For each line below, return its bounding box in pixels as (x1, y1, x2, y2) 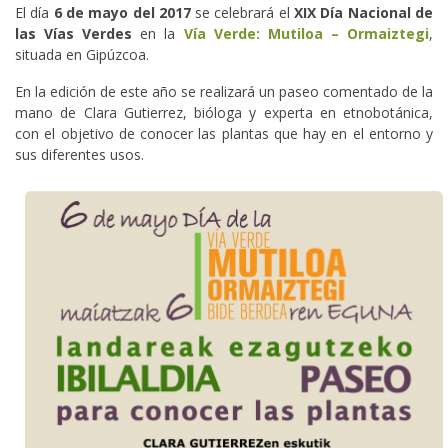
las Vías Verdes (15, 24, 133, 44)
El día (15, 3, 54, 23)
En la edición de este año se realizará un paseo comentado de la (15, 82, 433, 102)
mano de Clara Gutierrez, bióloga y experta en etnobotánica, (15, 103, 433, 123)
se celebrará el (190, 3, 295, 23)
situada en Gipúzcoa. (15, 45, 149, 65)
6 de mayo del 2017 (53, 3, 191, 23)
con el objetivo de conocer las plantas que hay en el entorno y (15, 124, 433, 144)
